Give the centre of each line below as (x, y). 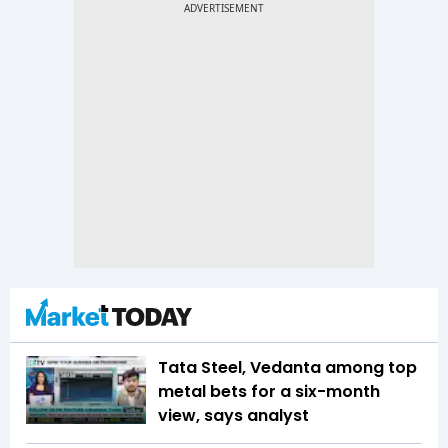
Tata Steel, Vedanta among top (287, 368)
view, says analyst (233, 416)
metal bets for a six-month (269, 392)
